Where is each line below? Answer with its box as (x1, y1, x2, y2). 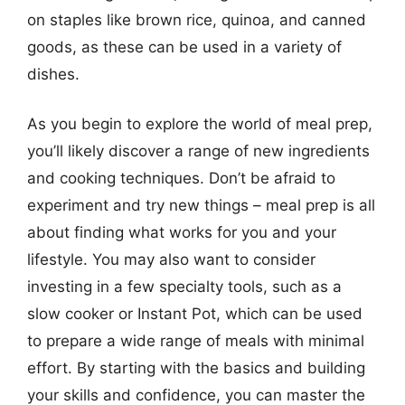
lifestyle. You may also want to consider (27, 250, 316, 268)
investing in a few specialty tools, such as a (27, 278, 342, 296)
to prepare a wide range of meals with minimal (27, 332, 364, 350)
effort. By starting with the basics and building (27, 359, 365, 377)
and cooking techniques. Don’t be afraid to (27, 169, 335, 187)
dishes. (27, 64, 80, 83)
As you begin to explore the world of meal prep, (27, 115, 372, 133)
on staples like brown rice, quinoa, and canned (27, 10, 366, 29)
